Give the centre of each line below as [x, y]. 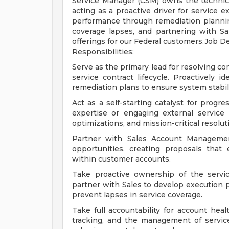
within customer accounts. [121, 159]
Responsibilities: [103, 52]
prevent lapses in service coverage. [137, 195]
